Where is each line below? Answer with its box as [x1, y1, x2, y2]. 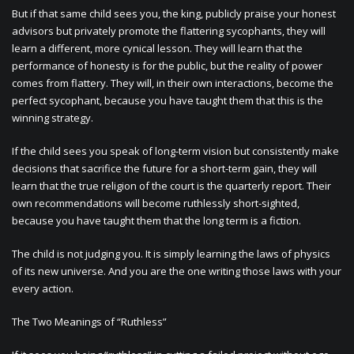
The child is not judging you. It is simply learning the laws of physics [12, 247, 330, 261]
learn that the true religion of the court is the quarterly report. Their [12, 179, 331, 193]
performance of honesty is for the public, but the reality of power [12, 58, 322, 73]
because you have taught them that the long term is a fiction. [12, 213, 301, 228]
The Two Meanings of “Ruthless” [12, 314, 167, 329]
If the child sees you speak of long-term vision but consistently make [12, 144, 339, 158]
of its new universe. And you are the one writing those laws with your [12, 264, 341, 278]
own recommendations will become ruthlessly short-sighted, [12, 196, 299, 210]
